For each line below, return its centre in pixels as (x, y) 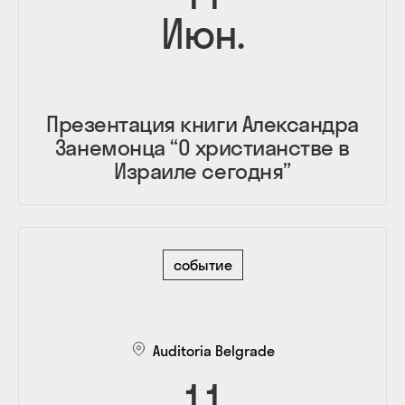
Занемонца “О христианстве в (202, 147)
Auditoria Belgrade (213, 350)
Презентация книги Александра (202, 123)
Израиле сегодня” (202, 170)
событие (202, 264)
